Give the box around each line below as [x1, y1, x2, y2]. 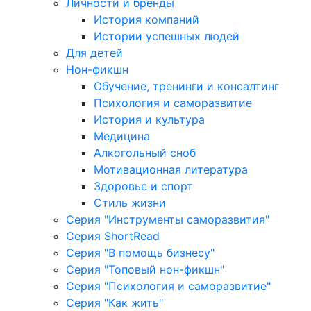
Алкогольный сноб [94, 145, 196, 160]
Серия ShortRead [66, 228, 160, 243]
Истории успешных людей [94, 28, 239, 43]
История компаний [94, 12, 199, 26]
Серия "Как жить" [66, 295, 163, 310]
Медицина [94, 128, 150, 143]
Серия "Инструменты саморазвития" [66, 212, 269, 226]
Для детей [66, 45, 123, 60]
